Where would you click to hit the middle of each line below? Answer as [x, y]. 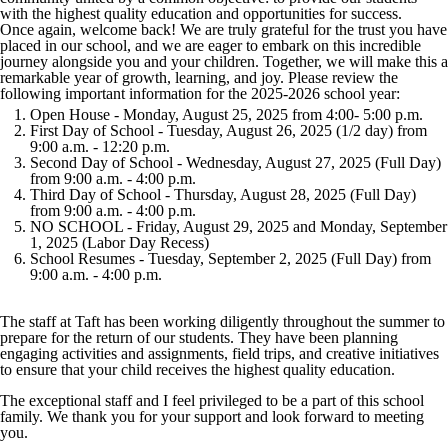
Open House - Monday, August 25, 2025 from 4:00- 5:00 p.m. [226, 114]
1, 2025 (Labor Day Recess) [119, 242]
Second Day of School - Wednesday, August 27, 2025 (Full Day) [235, 162]
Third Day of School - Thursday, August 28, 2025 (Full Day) [223, 194]
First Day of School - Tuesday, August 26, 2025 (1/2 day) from [228, 130]
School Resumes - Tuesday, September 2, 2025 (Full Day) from [230, 258]
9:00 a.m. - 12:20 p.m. [100, 146]
